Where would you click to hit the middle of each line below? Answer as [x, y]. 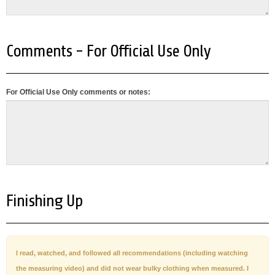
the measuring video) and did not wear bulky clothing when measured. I [132, 268]
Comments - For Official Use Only [108, 51]
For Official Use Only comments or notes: [78, 92]
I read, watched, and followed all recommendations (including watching [132, 253]
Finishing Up [45, 201]
